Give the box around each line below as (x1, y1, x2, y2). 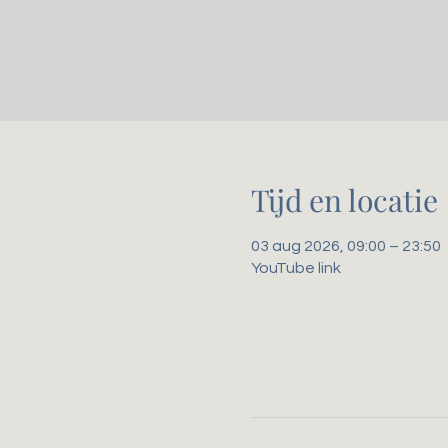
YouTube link (250, 260, 341, 276)
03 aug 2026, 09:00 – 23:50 (250, 238, 441, 254)
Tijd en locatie (250, 180, 438, 220)
